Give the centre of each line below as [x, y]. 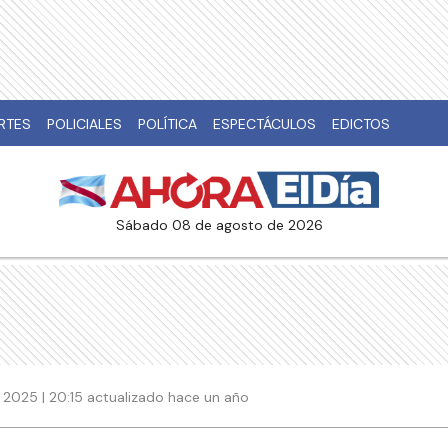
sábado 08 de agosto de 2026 [223, 225]
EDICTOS [361, 124]
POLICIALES [84, 124]
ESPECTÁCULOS [264, 124]
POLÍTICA [167, 124]
